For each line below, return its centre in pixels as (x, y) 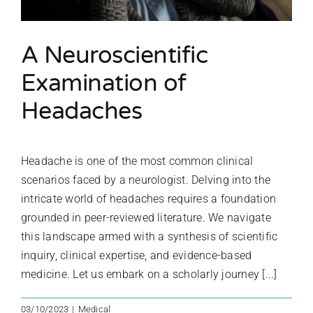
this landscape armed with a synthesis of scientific (150, 236)
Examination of (104, 83)
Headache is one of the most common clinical (137, 161)
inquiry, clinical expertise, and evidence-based (137, 255)
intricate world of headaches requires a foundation (148, 198)
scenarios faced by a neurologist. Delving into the (146, 180)
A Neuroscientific (115, 55)
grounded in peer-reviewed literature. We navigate (146, 217)
